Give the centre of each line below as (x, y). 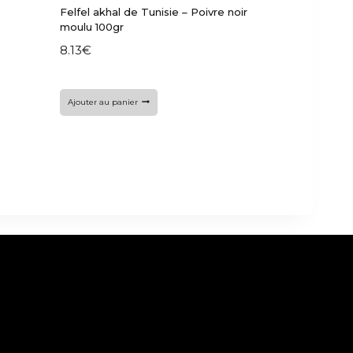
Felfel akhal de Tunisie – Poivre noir (154, 11)
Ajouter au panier (103, 102)
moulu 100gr (92, 26)
